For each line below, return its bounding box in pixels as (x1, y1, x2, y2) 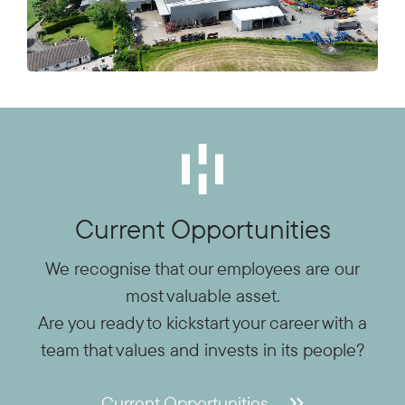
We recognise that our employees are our (45, 256, 360, 279)
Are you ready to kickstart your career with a (38, 310, 367, 334)
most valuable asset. (125, 283, 280, 306)
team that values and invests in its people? (41, 337, 364, 361)
